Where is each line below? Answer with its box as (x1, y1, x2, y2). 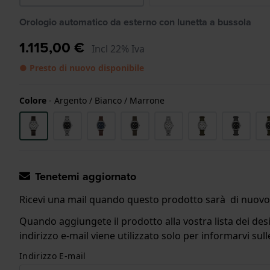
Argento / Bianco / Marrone (54, 94, 165, 106)
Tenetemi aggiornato (35, 168, 136, 184)
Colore (19, 94, 46, 106)
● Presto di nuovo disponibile (19, 61, 144, 74)
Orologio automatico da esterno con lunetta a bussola (19, 14, 251, 29)
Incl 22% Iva (92, 42, 145, 55)
